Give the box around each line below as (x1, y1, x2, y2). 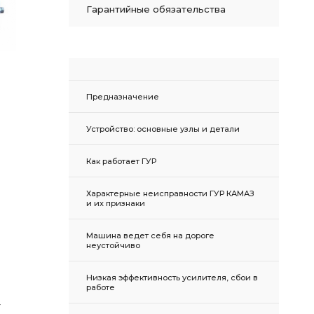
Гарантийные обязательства (86, 4, 226, 15)
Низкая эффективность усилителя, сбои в (86, 273, 258, 282)
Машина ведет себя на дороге (86, 231, 214, 240)
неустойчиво (86, 240, 140, 250)
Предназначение (86, 92, 159, 102)
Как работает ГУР (86, 156, 156, 166)
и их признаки (86, 198, 145, 208)
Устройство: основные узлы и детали (86, 124, 240, 134)
